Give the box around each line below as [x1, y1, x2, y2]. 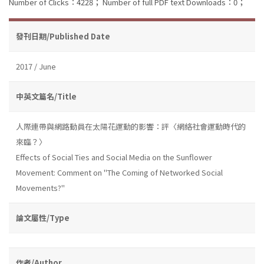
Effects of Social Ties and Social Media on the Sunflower [16, 151, 212, 163]
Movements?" [16, 181, 65, 193]
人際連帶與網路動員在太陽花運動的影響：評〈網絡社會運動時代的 [16, 120, 246, 132]
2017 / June [16, 60, 56, 72]
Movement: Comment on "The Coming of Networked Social [16, 166, 223, 178]
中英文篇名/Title [16, 90, 77, 102]
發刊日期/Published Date [16, 30, 110, 42]
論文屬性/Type [16, 212, 70, 223]
